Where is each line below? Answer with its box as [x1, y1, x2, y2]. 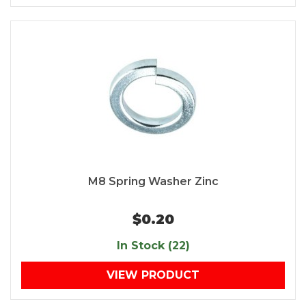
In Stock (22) [116, 239, 190, 253]
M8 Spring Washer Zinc [87, 175, 219, 189]
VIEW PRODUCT [107, 268, 199, 282]
